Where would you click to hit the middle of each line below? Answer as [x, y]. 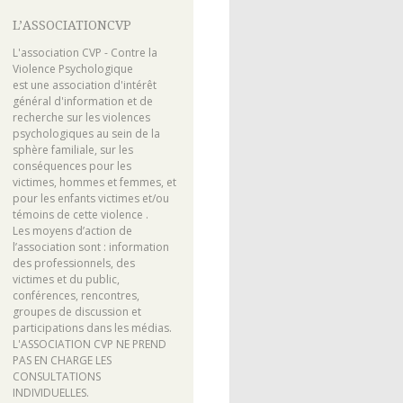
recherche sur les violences [81, 117]
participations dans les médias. [92, 327]
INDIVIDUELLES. [50, 392]
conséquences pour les [72, 166]
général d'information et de [82, 101]
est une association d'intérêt [84, 85]
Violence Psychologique [72, 68]
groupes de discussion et [76, 311]
